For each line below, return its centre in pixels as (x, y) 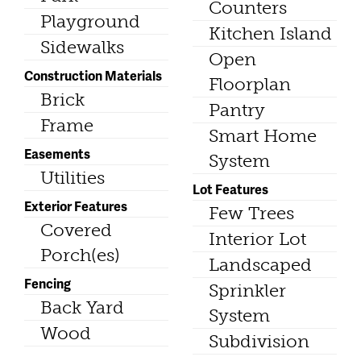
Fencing (48, 284)
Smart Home (263, 136)
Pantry (237, 110)
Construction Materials (93, 76)
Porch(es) (80, 255)
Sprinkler (247, 291)
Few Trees (251, 214)
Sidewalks (82, 48)
